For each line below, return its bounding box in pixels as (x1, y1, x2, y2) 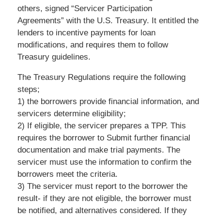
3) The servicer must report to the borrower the (17, 181, 187, 191)
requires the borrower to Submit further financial (17, 133, 190, 142)
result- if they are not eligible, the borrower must (17, 193, 191, 203)
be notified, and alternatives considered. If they (17, 205, 187, 215)
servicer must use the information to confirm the (17, 157, 191, 167)
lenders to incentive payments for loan (17, 28, 155, 37)
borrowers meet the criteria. (17, 169, 118, 179)
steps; (17, 84, 40, 94)
